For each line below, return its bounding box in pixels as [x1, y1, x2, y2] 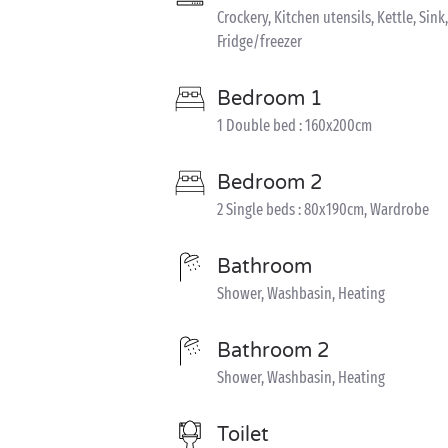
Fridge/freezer [217, 32, 302, 51]
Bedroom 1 [217, 87, 323, 111]
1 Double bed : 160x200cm [217, 116, 372, 135]
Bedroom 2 [217, 171, 323, 195]
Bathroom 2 [217, 339, 330, 363]
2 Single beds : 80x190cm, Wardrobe [217, 200, 429, 219]
